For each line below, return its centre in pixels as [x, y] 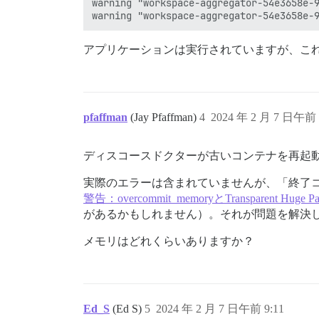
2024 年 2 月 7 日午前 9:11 [220, 308]
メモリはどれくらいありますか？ [169, 241]
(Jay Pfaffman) [165, 117]
